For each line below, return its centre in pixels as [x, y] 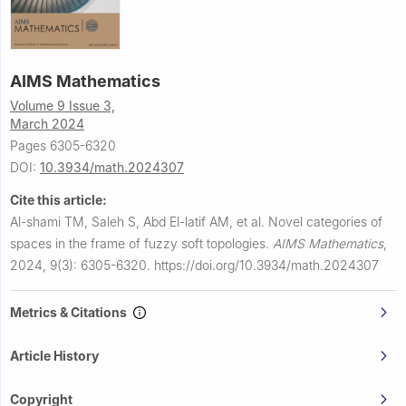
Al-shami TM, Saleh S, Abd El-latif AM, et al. [139, 222]
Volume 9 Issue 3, [63, 106]
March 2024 [47, 124]
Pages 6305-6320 [63, 146]
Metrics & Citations [71, 313]
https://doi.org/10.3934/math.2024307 [266, 266]
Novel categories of [325, 222]
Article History [54, 356]
